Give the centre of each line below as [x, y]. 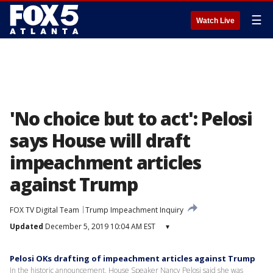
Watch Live [215, 21]
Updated [27, 226]
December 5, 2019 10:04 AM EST [99, 226]
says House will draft [100, 140]
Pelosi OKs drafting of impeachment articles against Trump [133, 258]
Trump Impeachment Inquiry [134, 210]
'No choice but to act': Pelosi [131, 119]
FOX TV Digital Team [44, 210]
